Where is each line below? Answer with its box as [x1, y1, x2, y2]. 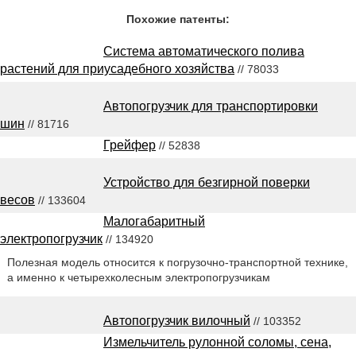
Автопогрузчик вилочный [103, 313, 250, 327]
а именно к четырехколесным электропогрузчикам [6, 270, 270, 284]
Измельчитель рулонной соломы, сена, [103, 335, 331, 349]
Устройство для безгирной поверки [103, 176, 310, 189]
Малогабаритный [103, 215, 205, 228]
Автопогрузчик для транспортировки [103, 99, 318, 113]
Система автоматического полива [103, 44, 304, 58]
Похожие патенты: [126, 13, 230, 25]
